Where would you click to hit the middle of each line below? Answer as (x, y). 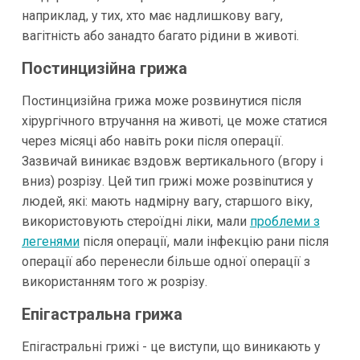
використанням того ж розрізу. (114, 281)
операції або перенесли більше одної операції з (166, 261)
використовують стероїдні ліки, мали (135, 221)
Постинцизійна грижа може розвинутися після (161, 100)
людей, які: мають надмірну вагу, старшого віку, (167, 201)
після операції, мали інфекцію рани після (204, 241)
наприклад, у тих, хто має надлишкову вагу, (152, 15)
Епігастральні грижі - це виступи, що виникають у (171, 346)
